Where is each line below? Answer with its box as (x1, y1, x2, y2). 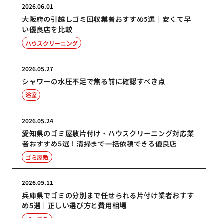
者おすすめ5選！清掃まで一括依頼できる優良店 (22, 138, 177, 148)
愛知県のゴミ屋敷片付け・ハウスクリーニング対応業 (22, 127, 194, 138)
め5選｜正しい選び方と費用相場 (22, 200, 127, 211)
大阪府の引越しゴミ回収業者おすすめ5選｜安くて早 (22, 14, 191, 24)
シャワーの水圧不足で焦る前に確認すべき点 (22, 75, 165, 86)
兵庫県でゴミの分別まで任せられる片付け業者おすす (22, 190, 194, 200)
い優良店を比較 (22, 24, 73, 35)
